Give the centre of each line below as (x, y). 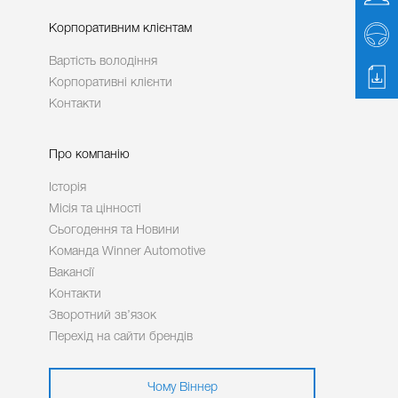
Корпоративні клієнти (111, 83)
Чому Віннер (182, 388)
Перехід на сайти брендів (121, 337)
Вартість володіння (103, 62)
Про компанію (89, 155)
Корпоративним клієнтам (120, 29)
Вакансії (72, 273)
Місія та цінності (95, 209)
